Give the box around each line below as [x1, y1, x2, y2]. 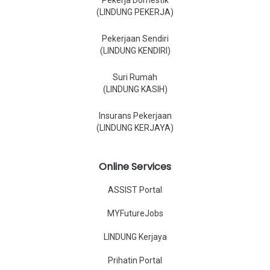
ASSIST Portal [108, 185, 162, 195]
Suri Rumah [113, 72, 157, 83]
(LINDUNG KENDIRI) [99, 46, 171, 56]
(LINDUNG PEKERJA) [96, 7, 174, 17]
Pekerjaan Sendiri [101, 34, 169, 44]
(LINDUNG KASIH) [102, 84, 168, 95]
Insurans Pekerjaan [98, 111, 172, 121]
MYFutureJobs [107, 209, 163, 219]
